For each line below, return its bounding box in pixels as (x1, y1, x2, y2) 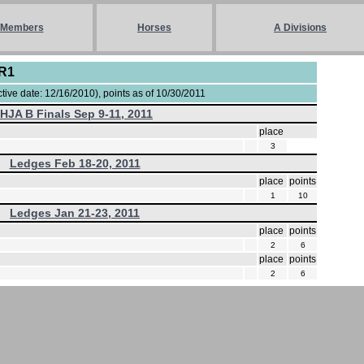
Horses (137, 22, 171, 33)
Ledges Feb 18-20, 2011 (9, 157, 141, 170)
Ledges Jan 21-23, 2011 (10, 206, 140, 219)
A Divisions (274, 22, 327, 33)
